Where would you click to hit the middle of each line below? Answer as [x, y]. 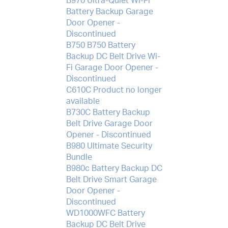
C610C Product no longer [114, 90]
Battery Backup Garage [109, 11]
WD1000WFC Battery [105, 213]
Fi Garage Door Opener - [112, 67]
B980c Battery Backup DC [114, 168]
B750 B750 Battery [101, 45]
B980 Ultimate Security [109, 146]
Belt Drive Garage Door [109, 123]
